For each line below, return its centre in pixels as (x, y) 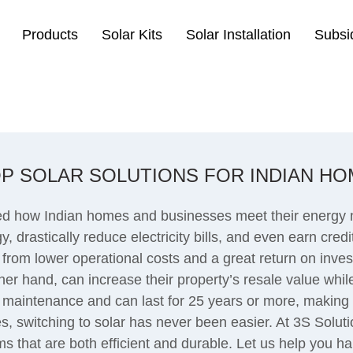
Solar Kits (132, 35)
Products (50, 35)
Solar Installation (238, 35)
